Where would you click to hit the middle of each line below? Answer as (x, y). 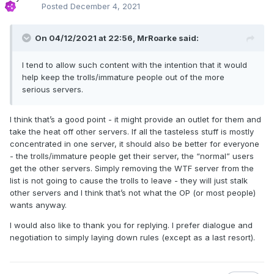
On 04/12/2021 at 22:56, (86, 38)
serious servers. (53, 90)
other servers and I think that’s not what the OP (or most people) (133, 193)
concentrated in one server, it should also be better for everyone (135, 144)
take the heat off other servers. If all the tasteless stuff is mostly (132, 132)
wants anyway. (38, 205)
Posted (56, 6)
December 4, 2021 (105, 6)
